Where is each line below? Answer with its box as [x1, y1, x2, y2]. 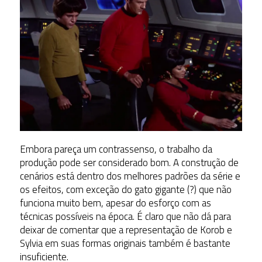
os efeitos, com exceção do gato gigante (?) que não [19, 181, 232, 197]
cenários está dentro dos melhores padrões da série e [19, 168, 240, 184]
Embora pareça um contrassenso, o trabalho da [19, 141, 212, 157]
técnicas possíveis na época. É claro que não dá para [19, 208, 231, 224]
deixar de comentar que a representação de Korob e [19, 222, 232, 237]
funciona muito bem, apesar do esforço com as [19, 195, 211, 211]
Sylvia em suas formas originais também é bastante [19, 235, 230, 251]
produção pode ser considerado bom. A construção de [19, 154, 239, 170]
